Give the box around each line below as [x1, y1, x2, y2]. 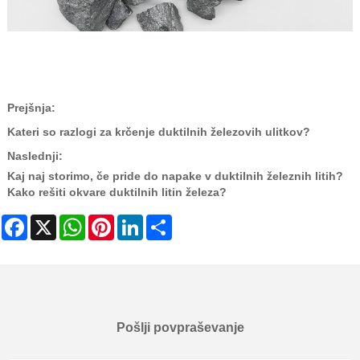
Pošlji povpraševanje [116, 321, 244, 335]
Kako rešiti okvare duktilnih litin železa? [6, 185, 227, 198]
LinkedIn [143, 215, 186, 228]
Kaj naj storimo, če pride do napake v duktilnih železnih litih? [6, 169, 343, 182]
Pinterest [114, 215, 159, 228]
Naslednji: [6, 149, 63, 162]
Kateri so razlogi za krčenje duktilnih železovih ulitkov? [6, 125, 310, 138]
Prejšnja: [6, 100, 55, 114]
